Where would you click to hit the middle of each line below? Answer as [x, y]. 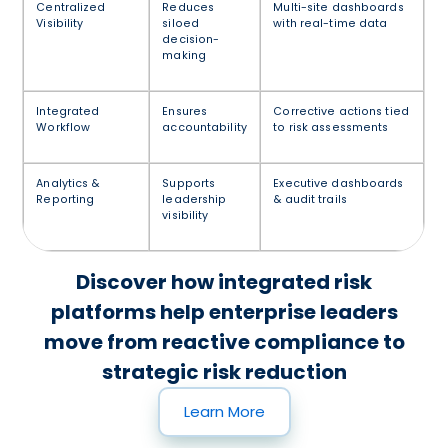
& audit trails [310, 199]
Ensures [185, 111]
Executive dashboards [338, 183]
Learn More [224, 411]
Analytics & [68, 183]
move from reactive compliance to [224, 341]
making [184, 55]
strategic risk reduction [224, 371]
